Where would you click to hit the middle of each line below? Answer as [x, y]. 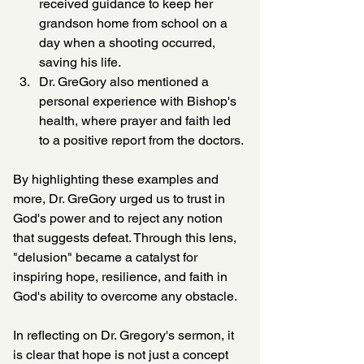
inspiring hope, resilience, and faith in [122, 277]
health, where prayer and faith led [136, 121]
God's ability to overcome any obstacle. [125, 296]
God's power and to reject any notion [119, 218]
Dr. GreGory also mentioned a [126, 82]
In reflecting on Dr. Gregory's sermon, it [125, 335]
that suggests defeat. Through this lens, [126, 238]
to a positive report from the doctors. [141, 140]
